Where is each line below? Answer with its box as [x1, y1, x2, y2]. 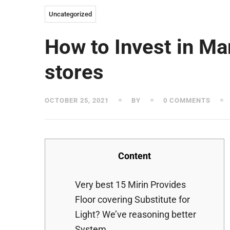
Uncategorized [49, 10, 92, 18]
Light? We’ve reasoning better [75, 209, 196, 220]
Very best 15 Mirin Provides [75, 179, 186, 190]
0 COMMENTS [161, 97, 210, 104]
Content [118, 150, 151, 161]
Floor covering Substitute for [75, 194, 190, 205]
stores [45, 60, 104, 84]
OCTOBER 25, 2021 [45, 97, 109, 104]
